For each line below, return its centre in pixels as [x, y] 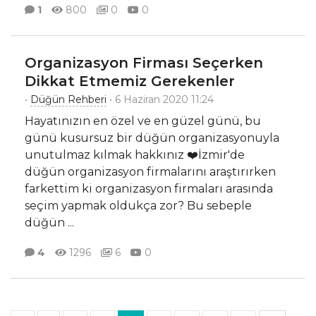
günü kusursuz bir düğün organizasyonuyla [152, 138]
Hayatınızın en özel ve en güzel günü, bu [143, 121]
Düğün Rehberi [68, 100]
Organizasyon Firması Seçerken [144, 63]
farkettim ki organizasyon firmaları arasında [149, 189]
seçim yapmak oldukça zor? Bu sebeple [138, 206]
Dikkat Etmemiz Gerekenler [130, 81]
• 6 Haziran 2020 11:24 [160, 100]
